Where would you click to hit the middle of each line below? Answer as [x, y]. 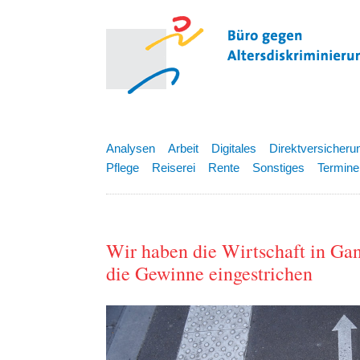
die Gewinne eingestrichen [209, 274]
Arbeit [183, 148]
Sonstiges [278, 168]
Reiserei [174, 168]
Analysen [131, 148]
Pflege [123, 168]
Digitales [234, 148]
